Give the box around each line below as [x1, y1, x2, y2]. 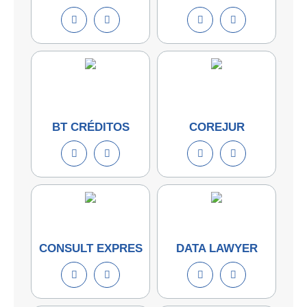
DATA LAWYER [175, 241, 258, 255]
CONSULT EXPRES [38, 241, 143, 255]
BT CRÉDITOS [51, 120, 130, 134]
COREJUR [188, 120, 245, 134]
